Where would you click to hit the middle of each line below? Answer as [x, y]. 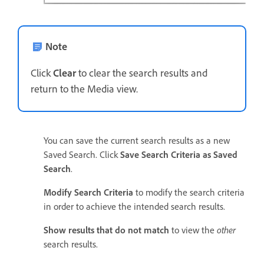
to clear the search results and [142, 72]
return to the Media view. [84, 88]
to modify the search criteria [189, 192]
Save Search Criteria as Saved [179, 154]
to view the [194, 230]
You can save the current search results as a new [137, 140]
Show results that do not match [106, 230]
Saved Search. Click [82, 154]
